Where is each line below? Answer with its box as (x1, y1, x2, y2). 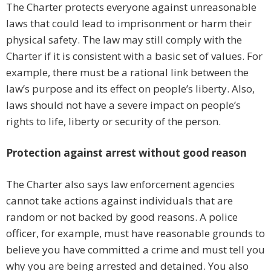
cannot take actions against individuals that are (6, 194, 233, 208)
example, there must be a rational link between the (6, 65, 249, 80)
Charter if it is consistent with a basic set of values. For (6, 49, 263, 64)
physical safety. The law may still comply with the (6, 33, 242, 47)
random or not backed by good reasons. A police (6, 210, 238, 224)
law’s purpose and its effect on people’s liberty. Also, (6, 82, 255, 96)
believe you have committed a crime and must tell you (6, 243, 265, 257)
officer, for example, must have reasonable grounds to (6, 226, 265, 241)
